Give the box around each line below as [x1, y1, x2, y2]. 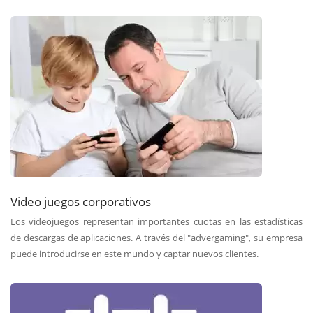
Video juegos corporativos [10, 192, 151, 210]
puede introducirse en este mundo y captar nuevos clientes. [10, 247, 259, 260]
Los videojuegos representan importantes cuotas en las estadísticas [10, 214, 303, 228]
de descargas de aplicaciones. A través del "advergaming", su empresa [10, 231, 303, 244]
